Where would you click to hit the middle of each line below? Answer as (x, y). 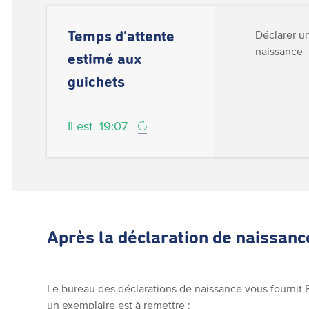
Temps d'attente (121, 37)
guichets (97, 83)
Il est (84, 126)
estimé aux (105, 60)
